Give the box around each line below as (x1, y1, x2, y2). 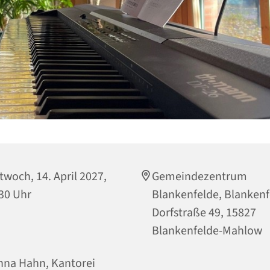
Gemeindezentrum (152, 168, 247, 185)
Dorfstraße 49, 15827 (152, 204, 256, 221)
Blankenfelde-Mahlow (152, 222, 262, 239)
